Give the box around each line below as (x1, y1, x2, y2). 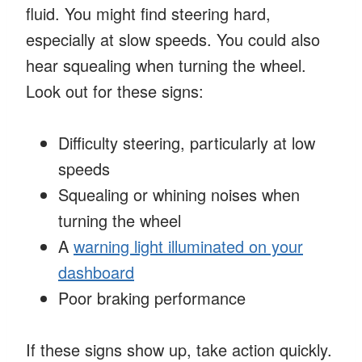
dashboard (58, 259, 134, 284)
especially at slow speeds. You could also (26, 27, 320, 51)
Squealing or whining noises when (58, 182, 300, 206)
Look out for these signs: (26, 78, 204, 103)
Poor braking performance (58, 285, 246, 309)
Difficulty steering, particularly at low (58, 130, 315, 154)
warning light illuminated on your (74, 234, 303, 258)
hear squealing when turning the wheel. (26, 53, 306, 77)
